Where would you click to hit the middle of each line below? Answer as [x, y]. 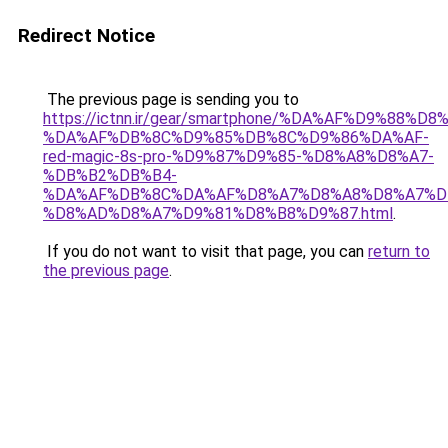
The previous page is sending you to [171, 99]
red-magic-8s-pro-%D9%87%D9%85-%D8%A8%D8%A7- [238, 156]
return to [399, 251]
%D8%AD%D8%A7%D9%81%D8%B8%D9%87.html [218, 213]
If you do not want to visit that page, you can [205, 251]
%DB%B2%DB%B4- [110, 175]
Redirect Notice [86, 35]
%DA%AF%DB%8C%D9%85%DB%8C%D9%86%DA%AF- [236, 137]
